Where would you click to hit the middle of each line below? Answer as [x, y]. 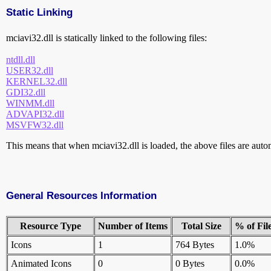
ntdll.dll [21, 60]
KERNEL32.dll [37, 82]
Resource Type [51, 226]
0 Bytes [190, 264]
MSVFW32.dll [35, 125]
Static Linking [39, 12]
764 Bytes [195, 245]
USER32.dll [30, 71]
